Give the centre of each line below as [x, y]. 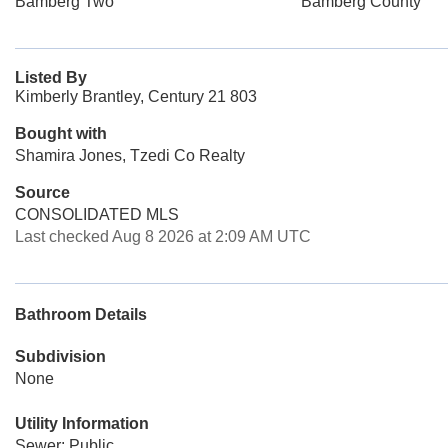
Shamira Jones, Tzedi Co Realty [130, 155]
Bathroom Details [81, 314]
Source [42, 192]
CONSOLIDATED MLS [97, 214]
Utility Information [82, 423]
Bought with [61, 133]
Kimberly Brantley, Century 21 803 [136, 96]
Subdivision [60, 356]
